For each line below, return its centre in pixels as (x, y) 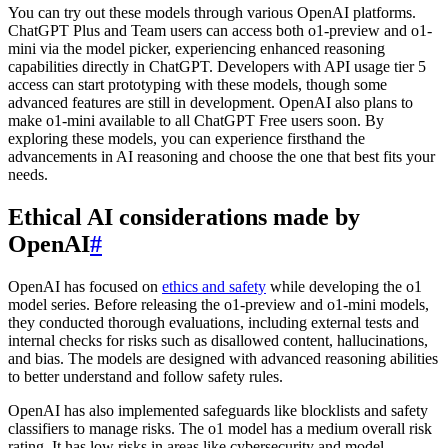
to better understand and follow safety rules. (145, 376)
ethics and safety (214, 286)
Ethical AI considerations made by (184, 217)
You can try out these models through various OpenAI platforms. (212, 13)
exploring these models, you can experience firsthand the (186, 139)
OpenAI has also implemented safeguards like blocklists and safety (218, 410)
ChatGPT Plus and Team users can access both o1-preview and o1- (220, 31)
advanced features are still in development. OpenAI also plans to (210, 103)
